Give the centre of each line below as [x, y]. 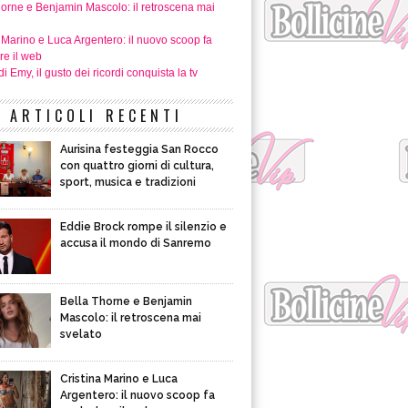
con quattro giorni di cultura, [137, 166]
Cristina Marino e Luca [119, 378]
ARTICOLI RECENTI [97, 116]
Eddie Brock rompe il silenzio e [143, 227]
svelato [81, 334]
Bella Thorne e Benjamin [126, 301]
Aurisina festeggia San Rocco [139, 149]
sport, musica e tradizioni [128, 182]
